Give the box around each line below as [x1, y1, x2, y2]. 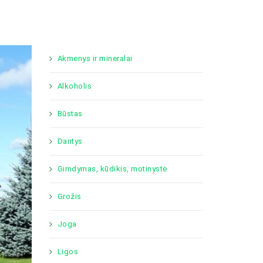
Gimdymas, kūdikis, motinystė [57, 164, 167, 173]
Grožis [57, 192, 82, 201]
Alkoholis [57, 82, 92, 90]
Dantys [57, 137, 83, 146]
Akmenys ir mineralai [57, 54, 133, 63]
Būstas [57, 109, 83, 118]
